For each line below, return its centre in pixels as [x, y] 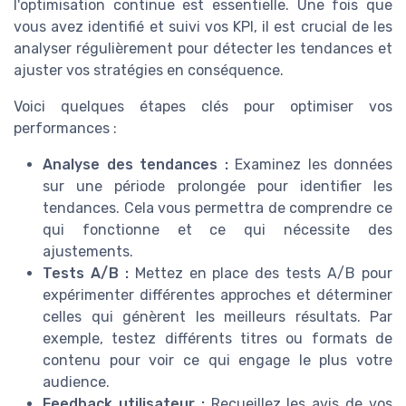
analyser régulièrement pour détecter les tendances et [203, 49]
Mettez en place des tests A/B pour [261, 274]
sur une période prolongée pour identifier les [217, 187]
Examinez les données [310, 165]
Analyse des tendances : [135, 165]
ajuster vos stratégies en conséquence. [149, 71]
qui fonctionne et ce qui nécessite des [217, 230]
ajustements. [88, 252]
